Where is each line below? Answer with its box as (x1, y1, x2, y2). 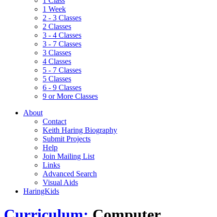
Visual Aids (43, 178, 78, 186)
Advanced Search (43, 170, 97, 178)
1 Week (43, 5, 66, 13)
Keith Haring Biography (43, 126, 117, 134)
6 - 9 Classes (43, 83, 81, 92)
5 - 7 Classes (43, 66, 81, 74)
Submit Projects (43, 135, 91, 143)
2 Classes (43, 22, 71, 31)
